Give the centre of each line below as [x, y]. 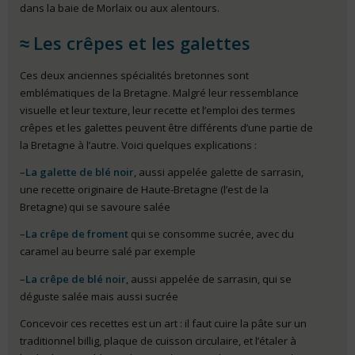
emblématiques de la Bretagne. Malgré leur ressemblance [159, 92]
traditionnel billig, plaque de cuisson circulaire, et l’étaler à [158, 340]
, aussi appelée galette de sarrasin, [219, 172]
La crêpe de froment [77, 234]
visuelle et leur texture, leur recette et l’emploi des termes [158, 110]
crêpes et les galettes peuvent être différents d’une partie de [166, 127]
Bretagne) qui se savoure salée [95, 206]
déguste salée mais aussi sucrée [99, 296]
